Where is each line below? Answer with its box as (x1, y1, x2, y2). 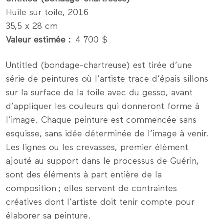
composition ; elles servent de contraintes (6, 184, 177, 194)
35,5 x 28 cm (6, 22, 58, 31)
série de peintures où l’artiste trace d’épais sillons (6, 75, 208, 84)
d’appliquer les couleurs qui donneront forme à (6, 102, 199, 111)
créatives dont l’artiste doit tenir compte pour (6, 198, 195, 207)
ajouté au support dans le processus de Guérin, (6, 157, 199, 166)
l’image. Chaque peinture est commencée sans (6, 116, 197, 125)
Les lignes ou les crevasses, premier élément (6, 143, 188, 153)
